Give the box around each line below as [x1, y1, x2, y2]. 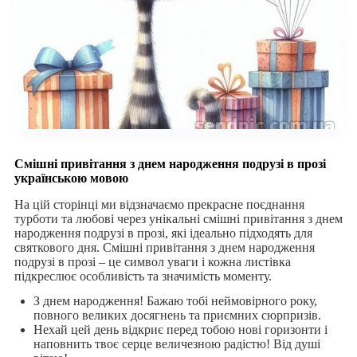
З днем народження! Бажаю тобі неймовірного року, [33, 293, 317, 308]
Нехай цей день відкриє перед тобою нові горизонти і [33, 322, 328, 336]
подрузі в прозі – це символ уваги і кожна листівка [14, 255, 291, 269]
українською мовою [14, 171, 128, 186]
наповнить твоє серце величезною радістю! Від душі [33, 336, 320, 351]
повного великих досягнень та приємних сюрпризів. [33, 308, 321, 322]
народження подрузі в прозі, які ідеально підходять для [14, 226, 312, 241]
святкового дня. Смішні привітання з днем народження [14, 241, 315, 255]
